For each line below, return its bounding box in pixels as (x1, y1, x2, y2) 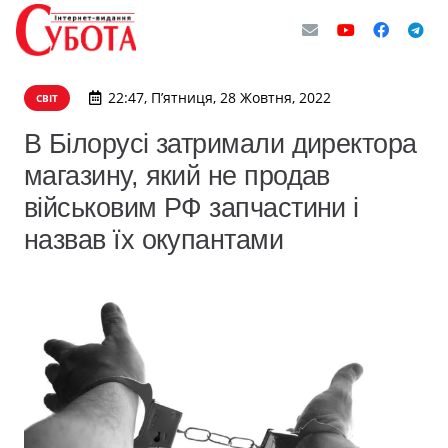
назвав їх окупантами (24, 224, 284, 255)
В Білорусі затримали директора (24, 128, 417, 159)
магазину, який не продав (24, 160, 330, 191)
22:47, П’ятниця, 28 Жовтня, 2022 (107, 88, 331, 107)
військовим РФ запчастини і (24, 192, 359, 223)
